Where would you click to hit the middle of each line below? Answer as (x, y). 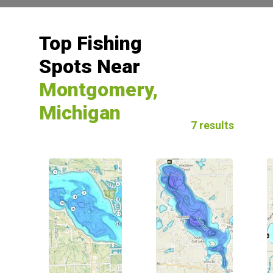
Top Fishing (90, 43)
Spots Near (90, 66)
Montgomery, (98, 90)
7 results (212, 126)
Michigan (80, 113)
